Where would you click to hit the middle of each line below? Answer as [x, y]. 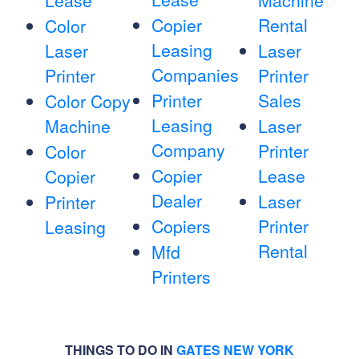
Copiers [181, 226]
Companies [195, 75]
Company [188, 150]
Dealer [176, 201]
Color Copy [88, 101]
